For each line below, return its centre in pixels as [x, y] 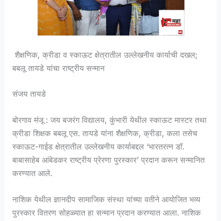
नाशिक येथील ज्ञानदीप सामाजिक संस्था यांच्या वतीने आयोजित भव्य [107, 200]
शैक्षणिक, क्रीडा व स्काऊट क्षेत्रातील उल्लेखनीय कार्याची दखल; [105, 55]
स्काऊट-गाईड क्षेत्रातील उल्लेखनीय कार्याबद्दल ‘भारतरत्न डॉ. [99, 147]
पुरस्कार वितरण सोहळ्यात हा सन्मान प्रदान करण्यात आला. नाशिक [107, 213]
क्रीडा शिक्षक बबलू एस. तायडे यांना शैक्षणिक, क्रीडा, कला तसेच [105, 133]
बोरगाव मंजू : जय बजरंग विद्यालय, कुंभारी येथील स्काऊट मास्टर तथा [110, 120]
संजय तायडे [29, 93]
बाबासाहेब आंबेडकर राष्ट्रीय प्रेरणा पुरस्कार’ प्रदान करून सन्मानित [109, 160]
